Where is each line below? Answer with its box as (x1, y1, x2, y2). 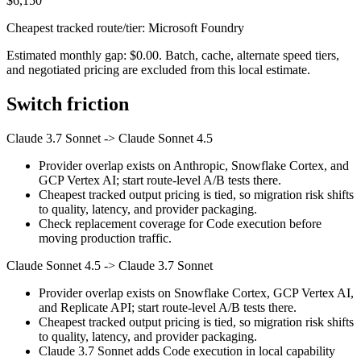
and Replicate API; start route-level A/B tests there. (39, 301, 297, 315)
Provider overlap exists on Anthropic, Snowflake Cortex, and (39, 159, 349, 173)
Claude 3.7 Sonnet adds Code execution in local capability (39, 344, 335, 359)
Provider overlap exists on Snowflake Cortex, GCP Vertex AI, (39, 286, 354, 301)
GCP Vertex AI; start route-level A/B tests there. (39, 173, 281, 188)
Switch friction (6, 93, 129, 115)
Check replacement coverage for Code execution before (39, 217, 322, 231)
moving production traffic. (39, 231, 172, 246)
